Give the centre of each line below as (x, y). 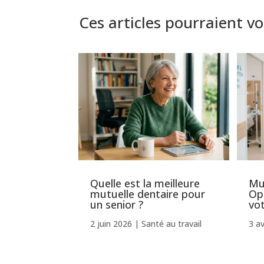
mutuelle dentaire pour (148, 194)
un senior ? (117, 204)
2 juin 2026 (111, 223)
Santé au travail (172, 223)
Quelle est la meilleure (145, 183)
